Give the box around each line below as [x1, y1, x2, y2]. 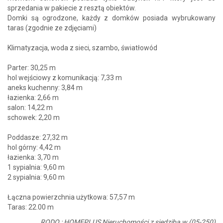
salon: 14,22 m [7, 104, 53, 111]
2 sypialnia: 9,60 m [7, 173, 65, 181]
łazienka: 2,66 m [7, 94, 59, 102]
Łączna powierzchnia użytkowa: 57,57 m [7, 193, 135, 201]
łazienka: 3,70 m [7, 153, 59, 161]
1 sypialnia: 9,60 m [7, 163, 65, 171]
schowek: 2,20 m [7, 113, 60, 121]
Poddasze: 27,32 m [7, 133, 68, 141]
